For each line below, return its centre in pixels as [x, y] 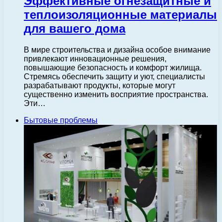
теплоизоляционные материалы [120, 15]
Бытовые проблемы [61, 120]
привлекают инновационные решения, [95, 59]
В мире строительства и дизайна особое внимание [117, 50]
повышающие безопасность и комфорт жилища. [113, 68]
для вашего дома [75, 29]
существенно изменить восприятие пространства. [116, 95]
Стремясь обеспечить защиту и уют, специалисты [114, 77]
